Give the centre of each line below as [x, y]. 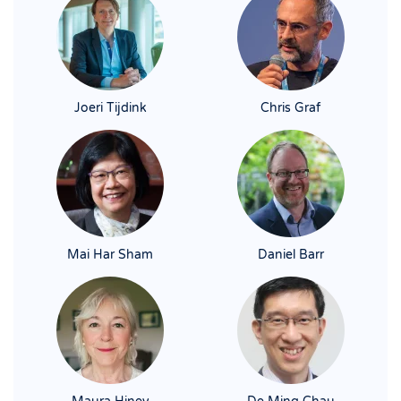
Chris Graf [291, 108]
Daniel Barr [290, 255]
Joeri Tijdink [110, 108]
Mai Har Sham [111, 255]
